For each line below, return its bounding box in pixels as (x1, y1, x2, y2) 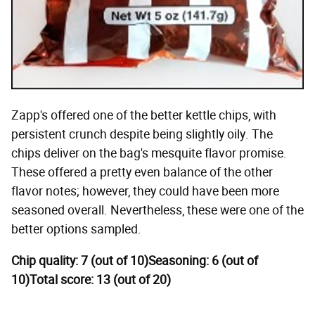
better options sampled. (11, 221, 141, 237)
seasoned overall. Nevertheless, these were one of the (11, 202, 304, 218)
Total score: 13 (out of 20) (30, 271, 171, 288)
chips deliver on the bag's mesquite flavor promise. (11, 145, 287, 161)
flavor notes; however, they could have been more (11, 183, 279, 199)
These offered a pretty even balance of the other (11, 164, 273, 180)
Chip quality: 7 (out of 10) (11, 252, 148, 269)
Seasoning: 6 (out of (148, 252, 258, 269)
